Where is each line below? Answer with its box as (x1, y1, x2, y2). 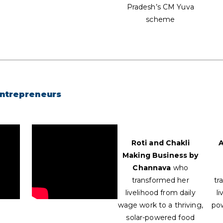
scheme (146, 15, 175, 24)
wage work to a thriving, (117, 201, 203, 210)
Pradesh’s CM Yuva (126, 2, 194, 12)
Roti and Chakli (131, 138, 190, 148)
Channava (132, 163, 171, 173)
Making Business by (122, 151, 199, 160)
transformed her (131, 176, 189, 185)
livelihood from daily (125, 188, 196, 198)
